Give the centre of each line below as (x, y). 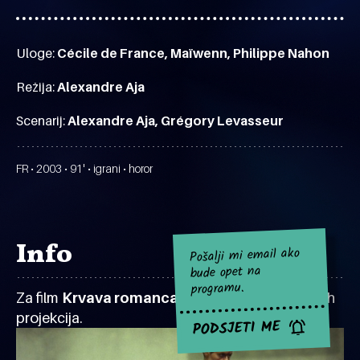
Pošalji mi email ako (245, 256)
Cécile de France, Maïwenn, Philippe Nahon (193, 53)
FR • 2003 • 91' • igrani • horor (84, 168)
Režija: (37, 87)
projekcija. (49, 318)
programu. (218, 289)
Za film (39, 298)
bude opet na (226, 272)
